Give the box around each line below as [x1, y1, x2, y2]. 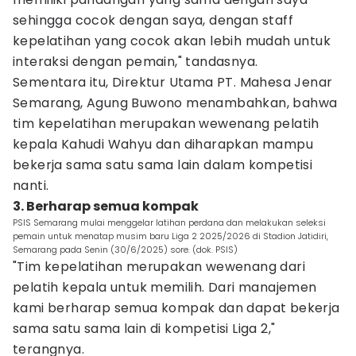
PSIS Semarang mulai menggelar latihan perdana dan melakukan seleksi [13, 216, 326, 229]
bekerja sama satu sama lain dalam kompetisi [13, 156, 313, 174]
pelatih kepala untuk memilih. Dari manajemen [13, 278, 317, 296]
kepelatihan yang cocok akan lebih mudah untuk [13, 32, 331, 50]
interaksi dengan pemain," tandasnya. [13, 52, 258, 71]
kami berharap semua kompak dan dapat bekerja [13, 299, 340, 317]
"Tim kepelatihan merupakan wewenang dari [13, 257, 305, 276]
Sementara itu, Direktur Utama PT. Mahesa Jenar [13, 73, 333, 91]
